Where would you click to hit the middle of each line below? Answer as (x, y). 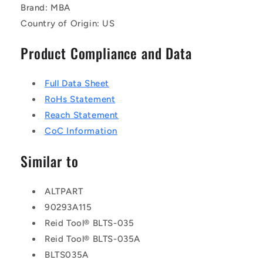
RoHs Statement (80, 100)
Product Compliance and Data (106, 53)
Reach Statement (82, 115)
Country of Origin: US (68, 23)
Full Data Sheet (77, 84)
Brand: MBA (45, 7)
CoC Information (81, 131)
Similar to (50, 161)
